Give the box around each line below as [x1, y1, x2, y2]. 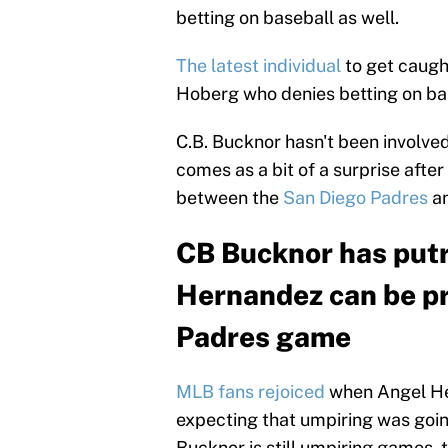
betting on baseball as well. [176, 7, 399, 29]
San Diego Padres [283, 187, 428, 209]
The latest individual [176, 55, 341, 77]
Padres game [176, 320, 351, 354]
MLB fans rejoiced [176, 381, 325, 403]
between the [176, 187, 283, 209]
